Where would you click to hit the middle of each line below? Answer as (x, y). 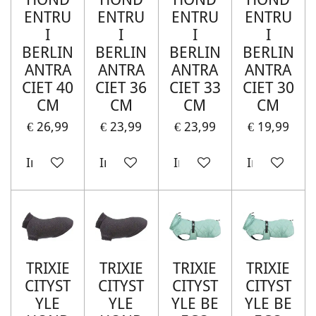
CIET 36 (121, 87)
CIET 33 (195, 87)
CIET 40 (48, 87)
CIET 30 (268, 87)
